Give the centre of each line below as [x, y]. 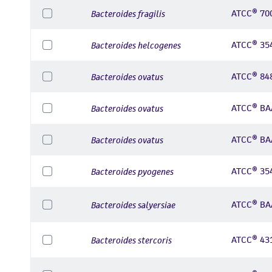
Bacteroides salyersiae [133, 205]
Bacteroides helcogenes [136, 45]
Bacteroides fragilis [128, 13]
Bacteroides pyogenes [132, 171]
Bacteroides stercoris [131, 240]
